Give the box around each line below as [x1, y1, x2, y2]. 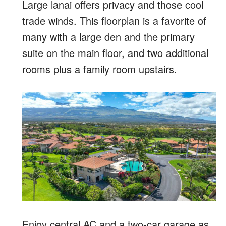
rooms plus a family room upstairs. [22, 61, 177, 76]
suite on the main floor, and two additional [22, 45, 208, 60]
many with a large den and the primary [22, 29, 195, 44]
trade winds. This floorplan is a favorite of [22, 13, 206, 28]
